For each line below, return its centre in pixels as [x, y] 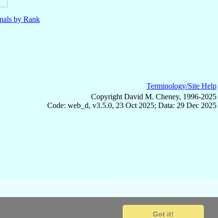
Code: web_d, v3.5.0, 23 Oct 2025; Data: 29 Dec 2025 [132, 106]
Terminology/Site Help [182, 86]
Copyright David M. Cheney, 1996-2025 [154, 97]
